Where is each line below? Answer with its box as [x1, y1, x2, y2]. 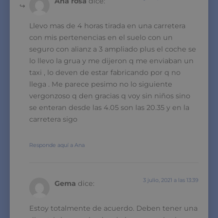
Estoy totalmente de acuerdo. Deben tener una [29, 203, 198, 213]
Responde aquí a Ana [29, 141, 85, 148]
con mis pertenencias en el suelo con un [29, 33, 173, 42]
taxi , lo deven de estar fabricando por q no [29, 68, 181, 77]
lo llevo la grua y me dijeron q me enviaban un [29, 56, 194, 65]
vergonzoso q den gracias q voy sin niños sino [29, 91, 190, 100]
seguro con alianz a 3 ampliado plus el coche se [29, 44, 196, 54]
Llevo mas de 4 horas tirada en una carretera [29, 21, 185, 30]
